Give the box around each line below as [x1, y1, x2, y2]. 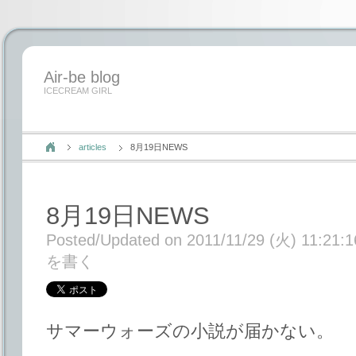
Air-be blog [44, 68, 120, 86]
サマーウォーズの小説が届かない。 [46, 321, 334, 342]
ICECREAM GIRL [44, 86, 112, 95]
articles [79, 142, 106, 152]
